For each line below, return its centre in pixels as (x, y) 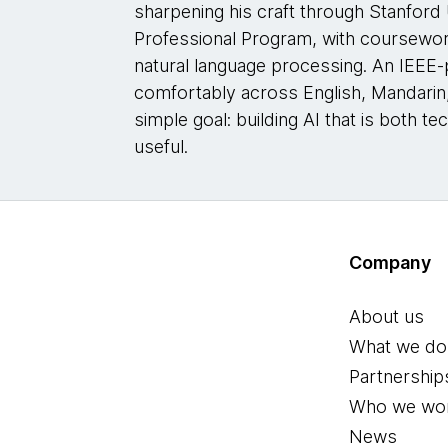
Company (390, 262)
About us (387, 316)
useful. (161, 146)
